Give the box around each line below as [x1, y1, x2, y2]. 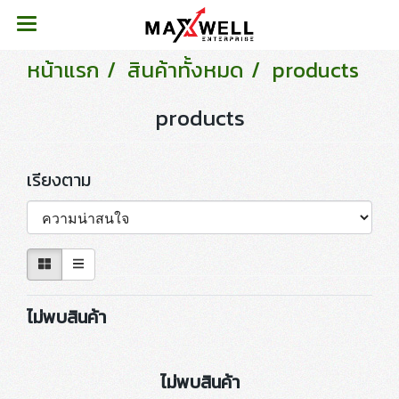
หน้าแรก [27, 54, 100, 85]
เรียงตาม [27, 167, 104, 193]
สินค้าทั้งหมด [127, 54, 244, 85]
